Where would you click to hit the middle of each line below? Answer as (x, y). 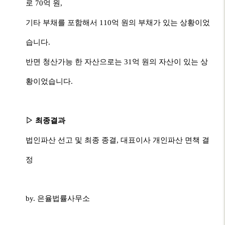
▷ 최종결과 (46, 121)
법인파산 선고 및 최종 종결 (71, 140)
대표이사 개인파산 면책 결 (165, 140)
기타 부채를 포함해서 (63, 23)
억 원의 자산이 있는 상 (170, 62)
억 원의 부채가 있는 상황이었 (161, 23)
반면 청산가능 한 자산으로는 (75, 62)
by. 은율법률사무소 (58, 198)
